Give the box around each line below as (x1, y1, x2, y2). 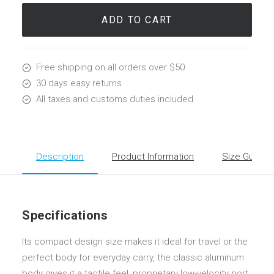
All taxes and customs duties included (35, 94, 193, 105)
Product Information (112, 151, 194, 162)
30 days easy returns (35, 78, 122, 89)
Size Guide (222, 151, 267, 162)
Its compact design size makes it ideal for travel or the (22, 236, 248, 247)
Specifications (22, 208, 108, 223)
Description (36, 151, 84, 162)
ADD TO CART (102, 14, 172, 26)
